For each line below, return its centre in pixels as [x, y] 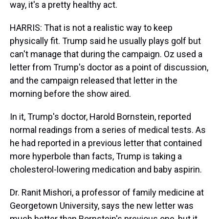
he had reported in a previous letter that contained [106, 143]
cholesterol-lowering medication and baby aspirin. [106, 169]
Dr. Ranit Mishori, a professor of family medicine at [107, 192]
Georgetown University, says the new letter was [102, 206]
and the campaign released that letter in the [94, 80]
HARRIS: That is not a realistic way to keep [91, 28]
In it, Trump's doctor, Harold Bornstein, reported [100, 117]
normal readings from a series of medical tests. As [108, 130]
